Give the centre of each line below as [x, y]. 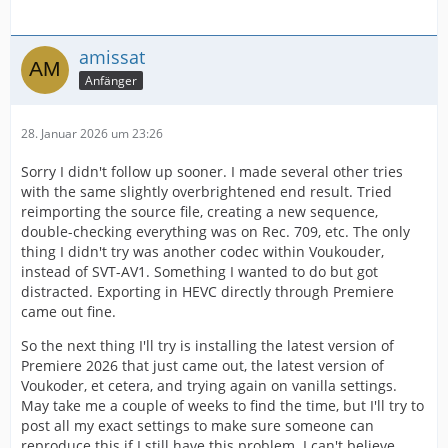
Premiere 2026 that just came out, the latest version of [202, 366]
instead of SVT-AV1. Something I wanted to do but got [199, 272]
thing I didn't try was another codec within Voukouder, [202, 252]
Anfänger [111, 81]
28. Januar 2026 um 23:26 [92, 134]
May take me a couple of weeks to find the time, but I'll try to [222, 406]
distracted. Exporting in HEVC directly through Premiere [207, 292]
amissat [112, 57]
